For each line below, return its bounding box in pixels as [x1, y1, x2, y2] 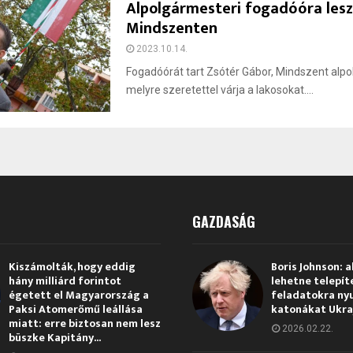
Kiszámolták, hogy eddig [8, 257, 136, 276]
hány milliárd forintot [8, 271, 121, 290]
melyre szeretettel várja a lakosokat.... [126, 83, 314, 96]
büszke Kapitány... [8, 328, 101, 347]
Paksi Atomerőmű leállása [8, 299, 143, 318]
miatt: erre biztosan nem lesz [8, 314, 161, 333]
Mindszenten [126, 14, 218, 42]
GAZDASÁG [192, 210, 255, 232]
